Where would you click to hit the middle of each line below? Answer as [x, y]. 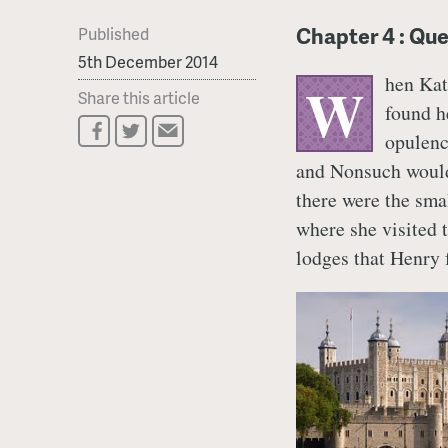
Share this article [139, 97]
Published [113, 34]
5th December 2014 [148, 61]
